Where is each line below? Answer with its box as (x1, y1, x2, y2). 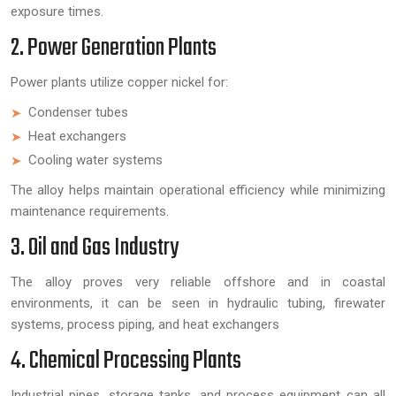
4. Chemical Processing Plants (11, 341, 241, 380)
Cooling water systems (28, 151, 163, 168)
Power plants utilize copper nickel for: (11, 73, 228, 90)
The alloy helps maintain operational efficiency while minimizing (11, 181, 385, 198)
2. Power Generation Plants (11, 28, 217, 67)
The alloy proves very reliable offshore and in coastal (11, 273, 385, 290)
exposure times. (11, 3, 103, 19)
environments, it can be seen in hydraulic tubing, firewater (11, 294, 385, 311)
